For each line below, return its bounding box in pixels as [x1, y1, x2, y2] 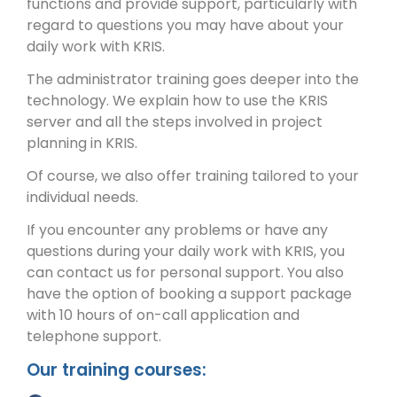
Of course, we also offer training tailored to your [27, 165, 359, 186]
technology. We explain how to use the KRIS [27, 90, 328, 112]
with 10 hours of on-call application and [27, 304, 300, 325]
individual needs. [27, 186, 138, 207]
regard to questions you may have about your [27, 15, 344, 36]
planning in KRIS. [27, 133, 137, 154]
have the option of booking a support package [27, 283, 352, 304]
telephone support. [27, 325, 161, 346]
